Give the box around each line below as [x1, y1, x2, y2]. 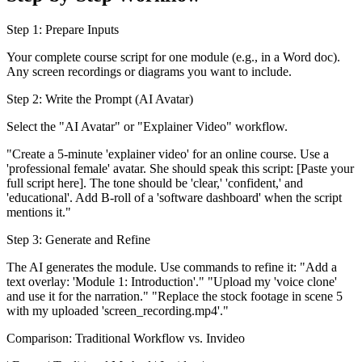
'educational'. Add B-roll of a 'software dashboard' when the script [6, 191, 342, 205]
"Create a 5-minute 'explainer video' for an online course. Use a [6, 147, 329, 162]
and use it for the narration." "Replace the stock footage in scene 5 [6, 289, 343, 304]
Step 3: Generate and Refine [6, 233, 150, 247]
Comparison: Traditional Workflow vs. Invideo [6, 331, 245, 346]
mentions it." [6, 205, 71, 220]
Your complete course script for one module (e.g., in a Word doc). [6, 50, 340, 65]
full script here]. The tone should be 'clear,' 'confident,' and [6, 176, 303, 191]
